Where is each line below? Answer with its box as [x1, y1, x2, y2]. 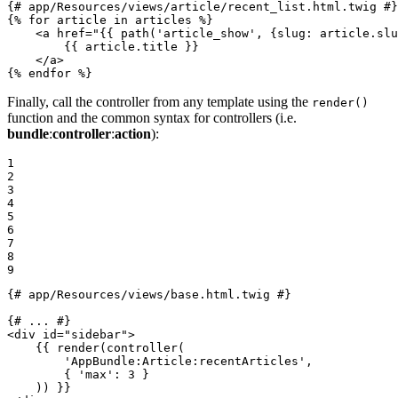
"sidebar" [64, 328, 128, 342]
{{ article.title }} [64, 40, 199, 54]
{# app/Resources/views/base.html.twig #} [7, 288, 291, 302]
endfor [28, 67, 71, 81]
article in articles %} [50, 13, 213, 28]
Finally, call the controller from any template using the [7, 94, 312, 110]
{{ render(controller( [36, 341, 185, 355]
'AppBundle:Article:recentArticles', [7, 354, 313, 369]
